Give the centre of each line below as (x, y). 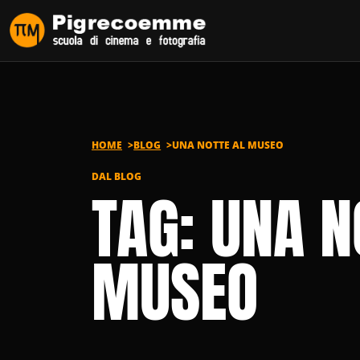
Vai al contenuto (63, 19)
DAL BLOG (117, 177)
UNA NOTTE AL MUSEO (228, 145)
